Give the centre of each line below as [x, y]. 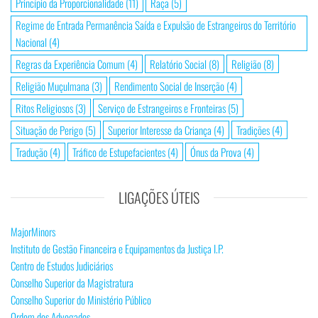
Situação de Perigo [49, 130]
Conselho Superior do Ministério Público [81, 299]
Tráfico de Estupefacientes [119, 152]
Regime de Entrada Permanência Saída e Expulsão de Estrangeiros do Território [156, 24]
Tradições [253, 130]
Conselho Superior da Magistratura [72, 282]
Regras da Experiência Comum [70, 64]
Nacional [31, 42]
